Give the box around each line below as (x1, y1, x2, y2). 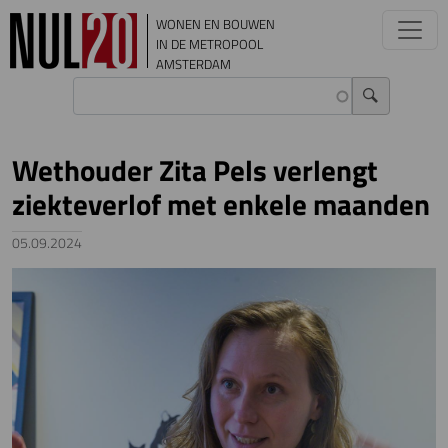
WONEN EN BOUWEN (156, 14, 275, 34)
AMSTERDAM (156, 54, 231, 74)
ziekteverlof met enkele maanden (12, 182, 430, 226)
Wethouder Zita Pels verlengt (12, 148, 378, 192)
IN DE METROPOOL (156, 34, 263, 54)
